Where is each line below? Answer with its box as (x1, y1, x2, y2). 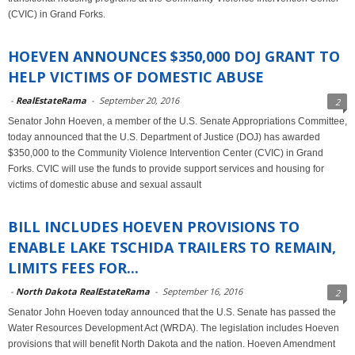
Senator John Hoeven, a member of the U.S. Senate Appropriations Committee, (8, 116, 347, 127)
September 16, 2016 (162, 285, 242, 297)
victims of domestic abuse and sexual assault (8, 179, 201, 190)
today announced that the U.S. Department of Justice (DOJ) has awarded (8, 132, 320, 143)
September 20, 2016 (99, 94, 179, 106)
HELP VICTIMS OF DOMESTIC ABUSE (8, 67, 264, 86)
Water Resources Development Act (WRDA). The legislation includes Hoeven (8, 323, 339, 334)
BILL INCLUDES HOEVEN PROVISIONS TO (8, 217, 300, 236)
